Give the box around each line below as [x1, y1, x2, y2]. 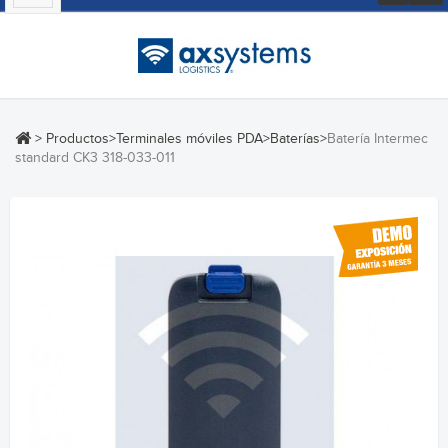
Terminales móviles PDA [116, 130, 263, 147]
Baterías [270, 130, 320, 147]
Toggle [32, 3, 73, 19]
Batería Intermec [327, 130, 428, 147]
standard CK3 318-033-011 [15, 149, 175, 166]
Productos [46, 130, 109, 147]
